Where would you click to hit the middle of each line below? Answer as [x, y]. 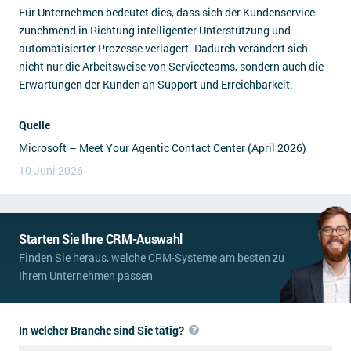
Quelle [34, 125]
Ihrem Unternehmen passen [86, 275]
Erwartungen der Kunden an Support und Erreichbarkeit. [156, 84]
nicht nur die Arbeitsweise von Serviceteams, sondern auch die [171, 66]
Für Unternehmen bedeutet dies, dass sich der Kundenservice [167, 12]
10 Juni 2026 [51, 170]
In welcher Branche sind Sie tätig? [103, 330]
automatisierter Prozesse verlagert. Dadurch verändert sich [163, 48]
